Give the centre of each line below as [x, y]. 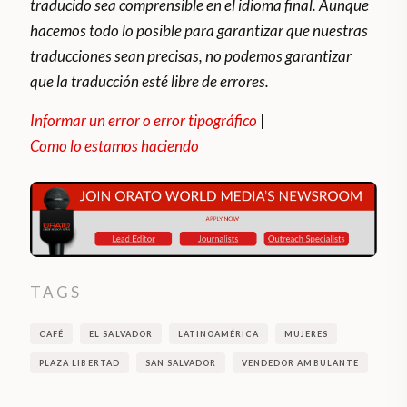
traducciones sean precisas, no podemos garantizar [191, 56]
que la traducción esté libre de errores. [150, 82]
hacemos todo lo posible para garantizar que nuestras [199, 31]
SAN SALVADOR [181, 362]
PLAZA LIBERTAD [79, 362]
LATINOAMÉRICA [218, 333]
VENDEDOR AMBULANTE [300, 362]
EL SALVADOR [121, 333]
